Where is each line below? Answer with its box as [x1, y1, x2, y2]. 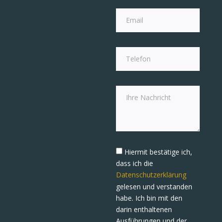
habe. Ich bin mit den [116, 193, 182, 203]
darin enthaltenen [116, 205, 172, 215]
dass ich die [116, 159, 153, 168]
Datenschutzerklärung [116, 170, 186, 180]
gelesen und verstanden [116, 181, 192, 191]
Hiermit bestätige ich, [124, 147, 192, 157]
